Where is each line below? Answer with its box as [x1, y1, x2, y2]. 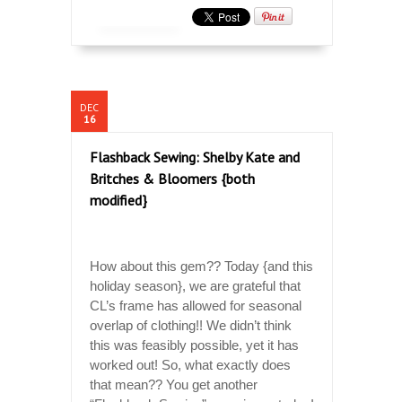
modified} [90, 190, 147, 209]
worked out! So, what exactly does [90, 356, 291, 372]
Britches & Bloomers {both [90, 169, 255, 188]
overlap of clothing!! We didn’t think [90, 317, 292, 333]
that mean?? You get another [90, 376, 258, 392]
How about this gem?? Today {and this [90, 258, 313, 274]
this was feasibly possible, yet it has [90, 336, 299, 353]
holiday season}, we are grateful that [90, 277, 301, 293]
